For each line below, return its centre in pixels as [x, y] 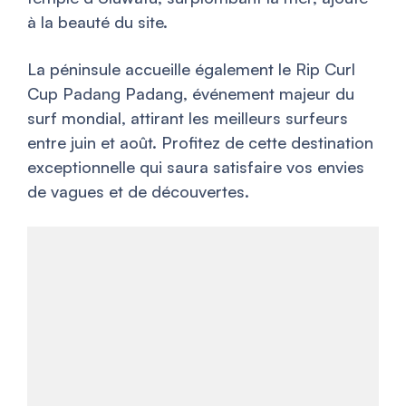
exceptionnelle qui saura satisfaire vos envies [196, 167]
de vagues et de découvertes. [138, 192]
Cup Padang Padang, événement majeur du [191, 94]
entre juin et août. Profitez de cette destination [200, 143]
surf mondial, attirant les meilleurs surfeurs [188, 118]
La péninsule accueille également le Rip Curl [191, 69]
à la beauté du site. [97, 22]
